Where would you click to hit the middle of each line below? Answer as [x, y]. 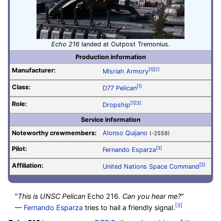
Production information [110, 57]
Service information [110, 119]
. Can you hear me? [150, 196]
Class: [21, 87]
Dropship [116, 105]
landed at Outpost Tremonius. [125, 44]
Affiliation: [28, 166]
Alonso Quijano [125, 133]
